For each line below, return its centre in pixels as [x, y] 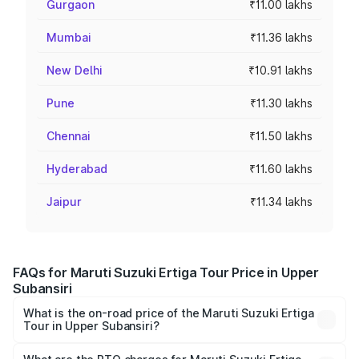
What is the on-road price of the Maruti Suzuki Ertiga [169, 313]
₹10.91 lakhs [280, 70]
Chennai [69, 136]
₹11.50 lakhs [281, 136]
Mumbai [69, 37]
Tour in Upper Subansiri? [91, 326]
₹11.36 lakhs [281, 37]
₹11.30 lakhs [281, 103]
